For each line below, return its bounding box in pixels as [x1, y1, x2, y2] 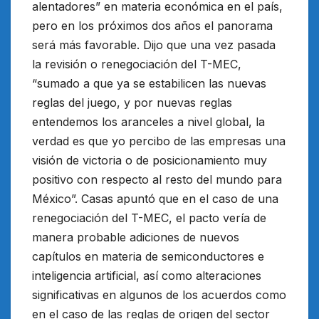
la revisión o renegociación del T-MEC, [32, 57, 241, 72]
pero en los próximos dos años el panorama [32, 19, 273, 33]
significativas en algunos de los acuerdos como [32, 288, 286, 303]
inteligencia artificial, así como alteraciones [32, 268, 261, 283]
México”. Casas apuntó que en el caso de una [32, 192, 278, 206]
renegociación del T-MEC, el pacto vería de [32, 211, 266, 226]
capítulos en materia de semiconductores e [32, 249, 264, 264]
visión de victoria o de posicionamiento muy [32, 153, 267, 168]
